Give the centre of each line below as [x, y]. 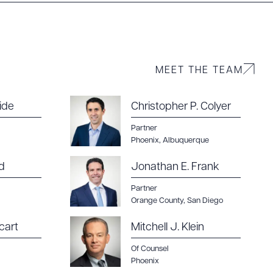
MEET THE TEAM [199, 70]
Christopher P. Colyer [181, 107]
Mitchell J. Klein [168, 228]
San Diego [205, 201]
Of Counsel [150, 249]
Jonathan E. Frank [175, 167]
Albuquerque [186, 140]
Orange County [157, 201]
